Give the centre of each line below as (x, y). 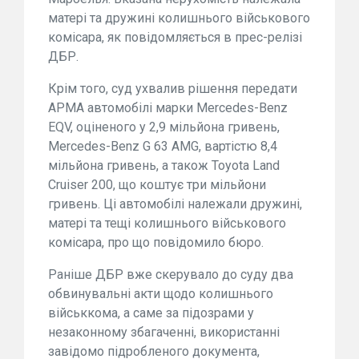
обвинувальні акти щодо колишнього (161, 293)
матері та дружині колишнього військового (179, 18)
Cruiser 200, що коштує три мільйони (157, 184)
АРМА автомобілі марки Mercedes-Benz (168, 107)
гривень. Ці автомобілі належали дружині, (175, 204)
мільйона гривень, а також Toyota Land (164, 165)
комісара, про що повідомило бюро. (156, 242)
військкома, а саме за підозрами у (151, 313)
